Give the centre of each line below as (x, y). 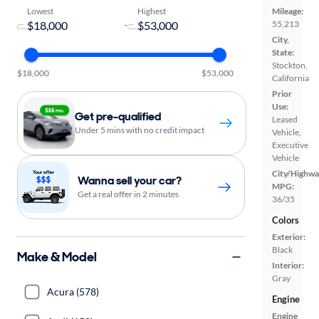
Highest (151, 10)
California (291, 78)
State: (283, 52)
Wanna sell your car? (130, 181)
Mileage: (288, 11)
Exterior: (289, 237)
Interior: (288, 265)
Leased (285, 119)
